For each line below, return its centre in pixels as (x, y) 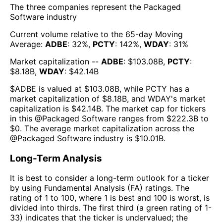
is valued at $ (63, 89)
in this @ (26, 118)
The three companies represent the (77, 7)
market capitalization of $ (58, 99)
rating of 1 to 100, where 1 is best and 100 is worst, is (110, 198)
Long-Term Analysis (56, 158)
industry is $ (115, 138)
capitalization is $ (43, 109)
